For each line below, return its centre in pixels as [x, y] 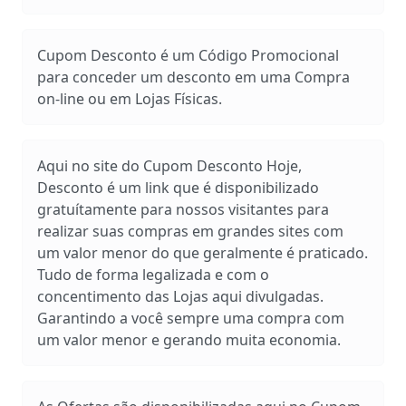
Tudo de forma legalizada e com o [153, 275]
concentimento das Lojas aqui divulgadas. [180, 296]
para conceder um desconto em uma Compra [193, 77]
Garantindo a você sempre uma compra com [191, 318]
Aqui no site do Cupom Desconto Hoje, [169, 166]
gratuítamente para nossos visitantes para [183, 209]
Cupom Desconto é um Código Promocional [188, 55]
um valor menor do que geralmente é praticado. [203, 253]
